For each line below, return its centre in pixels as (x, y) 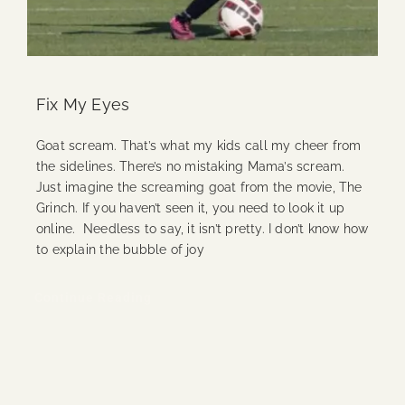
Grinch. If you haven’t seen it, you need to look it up (190, 208)
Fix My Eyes (83, 105)
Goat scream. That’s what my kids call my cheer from (198, 146)
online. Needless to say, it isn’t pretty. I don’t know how (202, 229)
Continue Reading (93, 298)
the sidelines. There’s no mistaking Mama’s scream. (190, 167)
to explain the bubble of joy (120, 250)
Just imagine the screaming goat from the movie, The (199, 188)
